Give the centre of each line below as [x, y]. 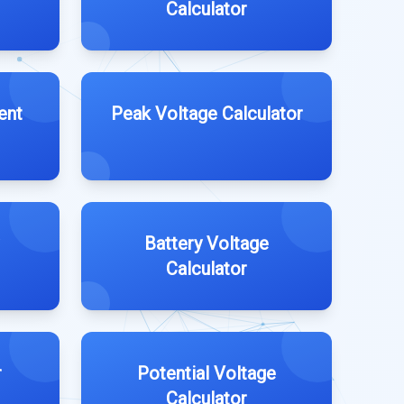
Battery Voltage [207, 243]
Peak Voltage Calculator [207, 114]
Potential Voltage [207, 373]
